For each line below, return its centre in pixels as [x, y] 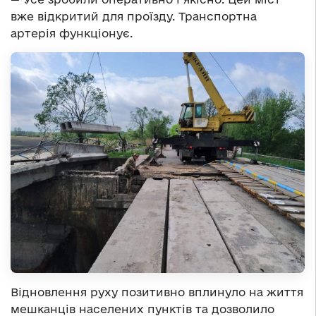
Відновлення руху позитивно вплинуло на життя [157, 292]
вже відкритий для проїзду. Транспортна [134, 17]
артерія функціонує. [72, 34]
